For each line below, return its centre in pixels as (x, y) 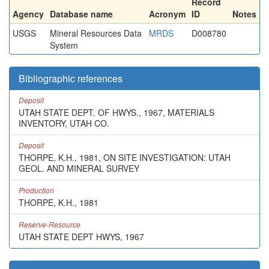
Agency (28, 14)
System (64, 45)
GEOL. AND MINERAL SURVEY (79, 168)
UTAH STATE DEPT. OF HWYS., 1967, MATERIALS (116, 112)
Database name (81, 14)
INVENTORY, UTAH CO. (64, 123)
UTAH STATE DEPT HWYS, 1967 (81, 237)
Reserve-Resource (50, 224)
